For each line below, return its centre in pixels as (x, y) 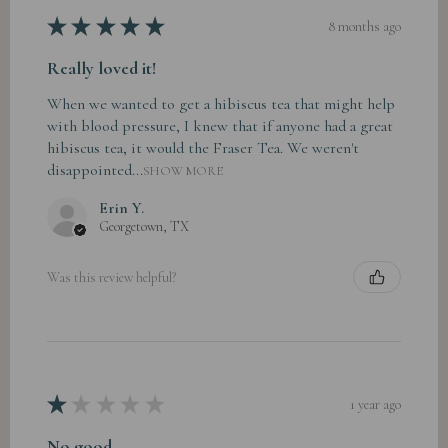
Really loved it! (101, 68)
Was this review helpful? (111, 277)
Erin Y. (121, 208)
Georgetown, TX (144, 227)
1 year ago (375, 404)
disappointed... (95, 170)
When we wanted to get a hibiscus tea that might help (221, 104)
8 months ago (364, 26)
